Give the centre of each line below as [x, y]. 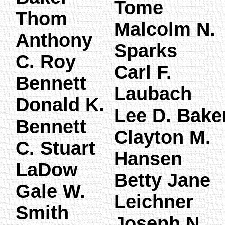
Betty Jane [162, 180]
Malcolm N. [165, 29]
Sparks [146, 50]
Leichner [154, 202]
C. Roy [46, 62]
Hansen [148, 158]
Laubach [153, 94]
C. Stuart [55, 148]
